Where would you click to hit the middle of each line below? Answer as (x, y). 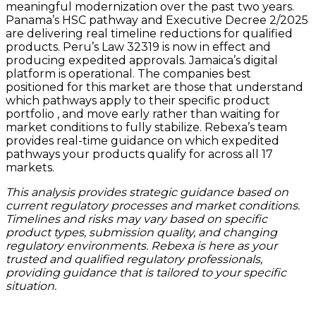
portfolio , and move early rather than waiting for (143, 114)
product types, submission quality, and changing (141, 233)
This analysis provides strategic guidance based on (147, 193)
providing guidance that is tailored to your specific (146, 273)
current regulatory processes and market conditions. (153, 206)
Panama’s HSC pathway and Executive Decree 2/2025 (157, 20)
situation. (31, 286)
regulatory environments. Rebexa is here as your (141, 246)
